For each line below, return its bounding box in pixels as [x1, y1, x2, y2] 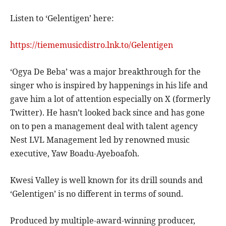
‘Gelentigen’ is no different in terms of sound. [10, 188, 183, 200]
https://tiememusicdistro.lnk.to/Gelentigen [10, 39, 173, 51]
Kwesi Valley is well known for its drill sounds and [10, 175, 203, 186]
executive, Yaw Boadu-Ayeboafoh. [10, 148, 139, 159]
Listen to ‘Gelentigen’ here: [10, 13, 114, 24]
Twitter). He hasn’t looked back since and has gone [10, 107, 205, 119]
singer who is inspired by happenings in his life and [10, 80, 208, 91]
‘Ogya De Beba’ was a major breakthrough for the [10, 66, 201, 78]
